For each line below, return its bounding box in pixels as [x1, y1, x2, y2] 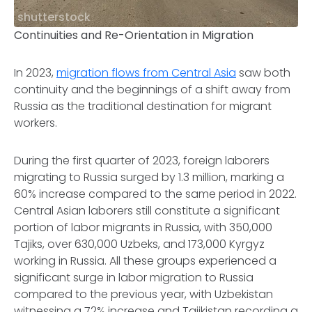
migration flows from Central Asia [56, 65, 236, 81]
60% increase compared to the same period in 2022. [14, 186, 297, 202]
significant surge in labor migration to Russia [14, 270, 253, 286]
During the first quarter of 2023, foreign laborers [14, 153, 270, 169]
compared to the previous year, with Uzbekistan [14, 286, 273, 302]
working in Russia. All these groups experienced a [14, 253, 276, 269]
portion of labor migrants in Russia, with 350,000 [14, 219, 272, 235]
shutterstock [17, 8, 91, 25]
